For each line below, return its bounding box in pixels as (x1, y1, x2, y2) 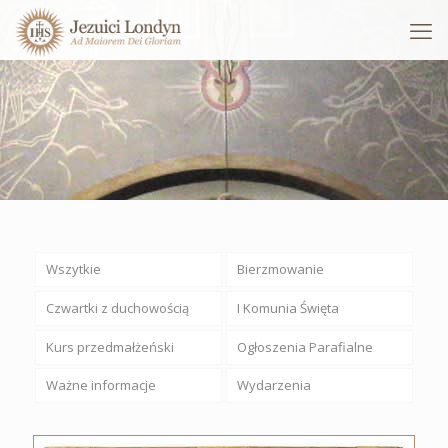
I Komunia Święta (236, 298, 339, 317)
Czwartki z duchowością (45, 298, 189, 317)
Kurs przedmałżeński (45, 337, 174, 356)
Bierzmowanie (236, 259, 324, 278)
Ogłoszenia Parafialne (236, 337, 373, 356)
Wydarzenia (236, 376, 311, 395)
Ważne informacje (45, 376, 156, 395)
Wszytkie (45, 259, 101, 278)
